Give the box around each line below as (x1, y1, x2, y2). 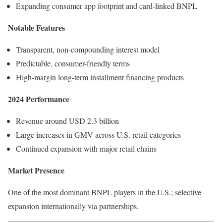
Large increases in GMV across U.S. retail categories (16, 129, 181, 140)
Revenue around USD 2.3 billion (16, 115, 119, 126)
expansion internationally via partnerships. (8, 200, 139, 211)
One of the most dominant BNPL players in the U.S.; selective (8, 186, 201, 197)
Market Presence (8, 164, 64, 176)
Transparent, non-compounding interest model (16, 44, 160, 55)
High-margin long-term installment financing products (16, 71, 184, 82)
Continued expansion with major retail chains (16, 143, 157, 154)
